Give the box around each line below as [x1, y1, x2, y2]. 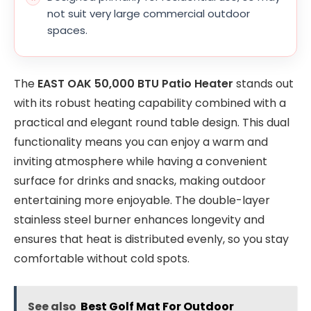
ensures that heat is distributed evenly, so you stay [14, 231, 289, 248]
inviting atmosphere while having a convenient [14, 153, 267, 170]
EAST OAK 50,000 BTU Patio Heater [37, 76, 233, 92]
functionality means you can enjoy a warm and [14, 134, 268, 151]
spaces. [47, 23, 87, 38]
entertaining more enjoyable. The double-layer [14, 192, 270, 209]
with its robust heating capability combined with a [14, 95, 286, 112]
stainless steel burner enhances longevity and [14, 212, 264, 228]
